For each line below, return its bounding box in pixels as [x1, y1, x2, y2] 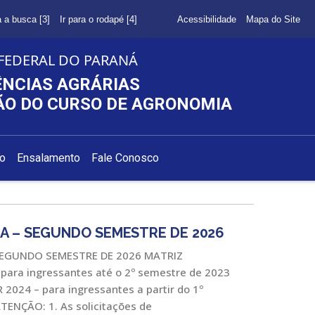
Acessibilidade [176, 13, 236, 25]
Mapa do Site [245, 13, 300, 25]
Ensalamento [17, 151, 81, 165]
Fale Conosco [91, 151, 160, 165]
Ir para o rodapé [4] [59, 13, 137, 25]
